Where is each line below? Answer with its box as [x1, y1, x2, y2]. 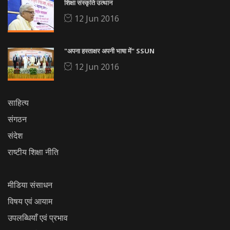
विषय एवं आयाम [8, 196, 52, 207]
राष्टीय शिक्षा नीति [8, 146, 59, 158]
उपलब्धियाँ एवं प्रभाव [8, 212, 68, 224]
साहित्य [8, 97, 29, 109]
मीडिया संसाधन [8, 179, 52, 191]
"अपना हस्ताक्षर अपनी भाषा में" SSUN [64, 46, 155, 56]
